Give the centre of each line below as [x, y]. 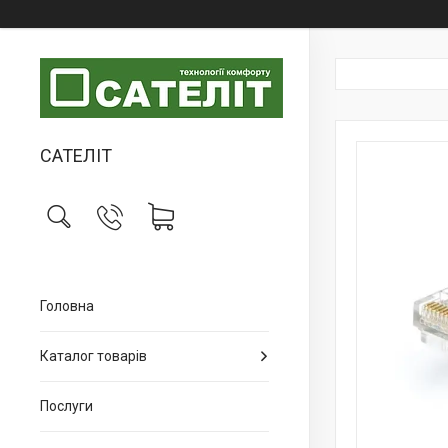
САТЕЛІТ [76, 155]
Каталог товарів [93, 356]
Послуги [66, 406]
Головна [67, 306]
